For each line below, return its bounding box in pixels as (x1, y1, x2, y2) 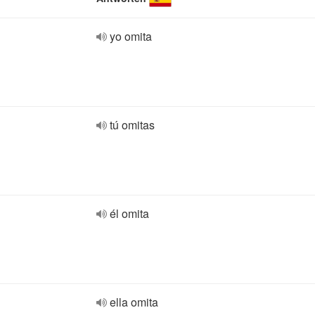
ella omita (110, 294, 158, 310)
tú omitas (110, 117, 155, 133)
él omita (110, 205, 149, 221)
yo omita (110, 28, 152, 44)
